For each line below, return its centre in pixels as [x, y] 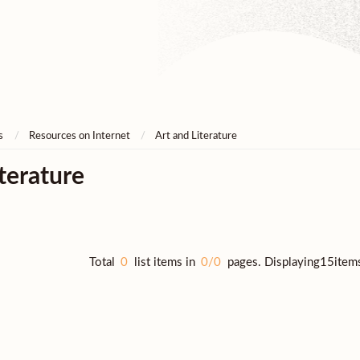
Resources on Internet [79, 137]
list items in [164, 262]
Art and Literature [196, 137]
